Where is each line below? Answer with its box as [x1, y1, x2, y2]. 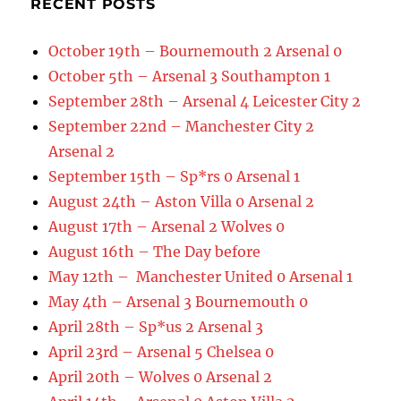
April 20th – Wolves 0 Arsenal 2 [48, 367, 273, 386]
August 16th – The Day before [48, 242, 261, 260]
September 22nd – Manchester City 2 [48, 116, 315, 135]
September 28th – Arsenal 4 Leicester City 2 [48, 91, 362, 110]
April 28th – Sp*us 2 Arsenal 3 [48, 317, 264, 336]
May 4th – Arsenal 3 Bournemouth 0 [48, 292, 309, 311]
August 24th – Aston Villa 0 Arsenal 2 [48, 192, 315, 210]
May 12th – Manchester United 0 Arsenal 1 [48, 267, 354, 286]
